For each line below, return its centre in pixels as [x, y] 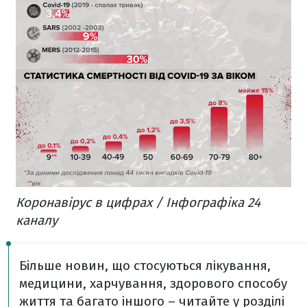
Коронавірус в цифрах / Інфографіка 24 [138, 202]
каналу [37, 220]
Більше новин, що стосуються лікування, [145, 265]
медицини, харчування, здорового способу [153, 283]
